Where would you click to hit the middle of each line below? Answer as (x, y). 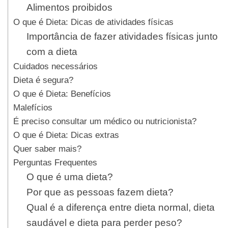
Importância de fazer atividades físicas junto (122, 36)
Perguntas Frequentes (55, 162)
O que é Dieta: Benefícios (62, 94)
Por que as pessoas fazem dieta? (100, 192)
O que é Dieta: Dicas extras (66, 135)
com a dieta (52, 52)
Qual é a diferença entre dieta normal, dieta (120, 207)
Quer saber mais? (47, 149)
